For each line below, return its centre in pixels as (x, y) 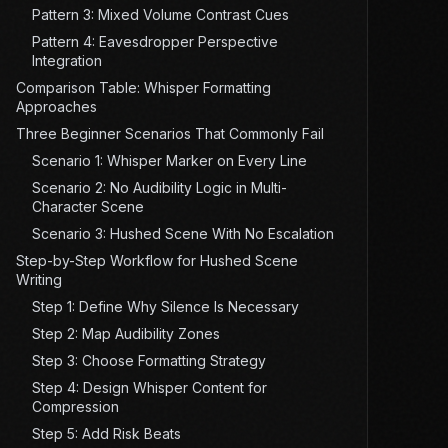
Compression (75, 407)
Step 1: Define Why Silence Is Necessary (165, 307)
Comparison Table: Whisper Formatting (143, 88)
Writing (38, 280)
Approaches (56, 107)
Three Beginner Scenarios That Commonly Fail (169, 134)
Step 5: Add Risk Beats (106, 434)
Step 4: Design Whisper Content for (149, 388)
